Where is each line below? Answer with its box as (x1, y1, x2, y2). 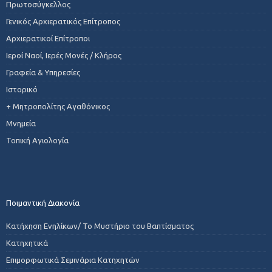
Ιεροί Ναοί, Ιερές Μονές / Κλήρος (6, 50, 121, 59)
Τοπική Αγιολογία (6, 135, 69, 144)
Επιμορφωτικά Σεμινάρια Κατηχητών (6, 255, 140, 264)
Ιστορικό (6, 84, 38, 93)
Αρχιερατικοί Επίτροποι (6, 33, 90, 42)
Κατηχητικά (6, 238, 48, 247)
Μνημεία (6, 118, 36, 127)
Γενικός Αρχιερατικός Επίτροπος (6, 16, 120, 25)
